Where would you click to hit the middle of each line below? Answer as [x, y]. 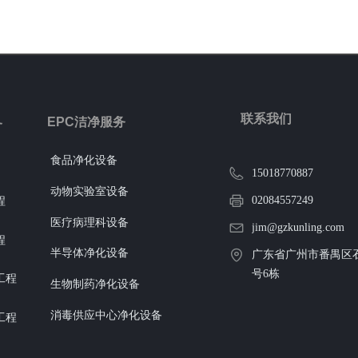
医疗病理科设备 [89, 222]
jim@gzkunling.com [298, 227]
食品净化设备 [84, 160]
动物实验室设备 [89, 191]
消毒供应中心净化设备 [106, 316]
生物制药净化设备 [95, 284]
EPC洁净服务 [86, 122]
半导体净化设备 [89, 253]
